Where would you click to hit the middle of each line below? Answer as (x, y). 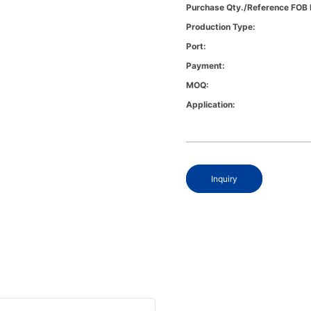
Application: (211, 105)
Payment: (206, 66)
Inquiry (225, 179)
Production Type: (221, 27)
